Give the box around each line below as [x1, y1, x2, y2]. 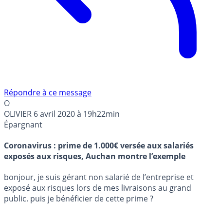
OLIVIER [4, 108, 32, 119]
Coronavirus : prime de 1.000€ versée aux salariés [4, 140, 194, 151]
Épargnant [4, 119, 42, 130]
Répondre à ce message [4, 87, 91, 98]
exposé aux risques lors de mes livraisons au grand [4, 182, 191, 194]
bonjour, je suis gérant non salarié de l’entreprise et [4, 172, 194, 183]
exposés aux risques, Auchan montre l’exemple [4, 151, 185, 162]
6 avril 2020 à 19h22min [34, 108, 120, 119]
